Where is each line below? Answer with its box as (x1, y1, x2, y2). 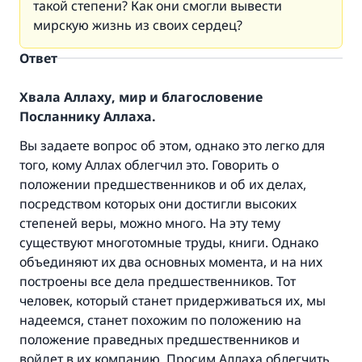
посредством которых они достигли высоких (19, 195, 297, 213)
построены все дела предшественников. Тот (19, 272, 296, 290)
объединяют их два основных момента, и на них (19, 253, 322, 271)
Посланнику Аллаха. (19, 107, 155, 125)
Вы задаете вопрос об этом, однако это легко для (19, 137, 325, 154)
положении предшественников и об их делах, (19, 175, 306, 193)
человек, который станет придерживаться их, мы (19, 292, 326, 309)
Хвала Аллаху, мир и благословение (19, 88, 263, 106)
